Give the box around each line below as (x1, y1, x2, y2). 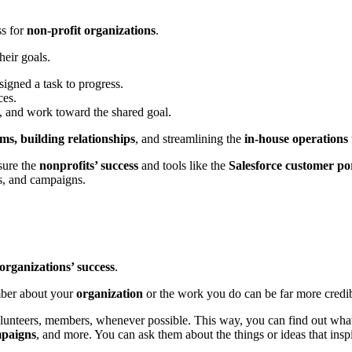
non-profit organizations (27, 23, 156, 37)
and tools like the (138, 158, 229, 172)
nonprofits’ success (39, 158, 138, 172)
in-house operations (244, 131, 348, 145)
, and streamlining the (135, 131, 244, 145)
